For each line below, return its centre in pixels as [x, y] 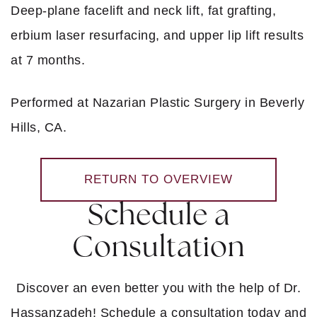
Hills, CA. [39, 127]
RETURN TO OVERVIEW [158, 179]
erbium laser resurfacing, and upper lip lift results [157, 35]
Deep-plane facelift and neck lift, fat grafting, [143, 10]
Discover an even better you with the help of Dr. [158, 288]
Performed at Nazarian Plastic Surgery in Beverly [157, 102]
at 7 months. [48, 60]
